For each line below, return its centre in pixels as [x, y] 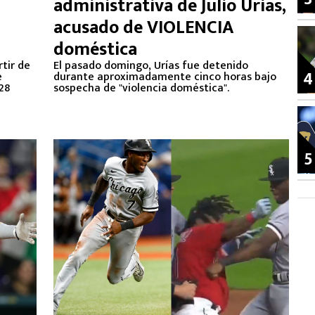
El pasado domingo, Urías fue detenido [151, 66]
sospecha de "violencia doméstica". [141, 88]
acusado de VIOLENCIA [143, 28]
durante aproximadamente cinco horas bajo [165, 77]
